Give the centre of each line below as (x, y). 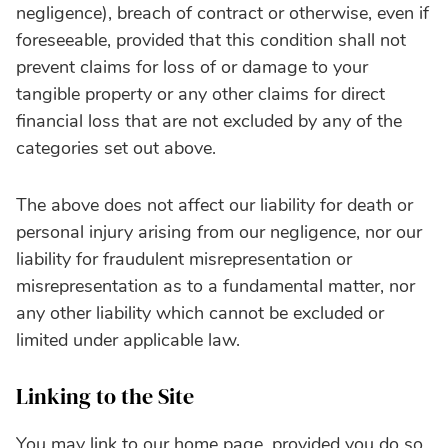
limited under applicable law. (128, 339)
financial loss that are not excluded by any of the (209, 120)
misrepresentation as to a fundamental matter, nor (215, 285)
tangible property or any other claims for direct (200, 93)
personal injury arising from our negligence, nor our (219, 231)
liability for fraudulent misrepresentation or (184, 258)
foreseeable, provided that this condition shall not (211, 39)
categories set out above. (116, 147)
